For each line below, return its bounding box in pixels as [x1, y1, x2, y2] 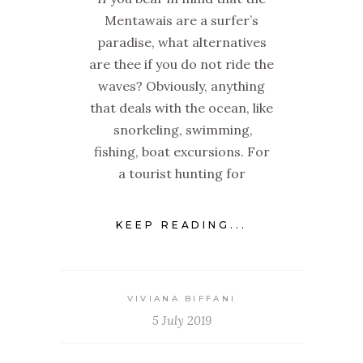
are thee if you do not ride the [89, 56, 274, 73]
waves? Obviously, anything [98, 78, 265, 95]
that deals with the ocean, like [90, 100, 273, 117]
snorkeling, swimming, [110, 122, 253, 139]
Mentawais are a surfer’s [105, 12, 258, 29]
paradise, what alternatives [96, 34, 267, 51]
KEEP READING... [115, 219, 248, 232]
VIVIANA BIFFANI [126, 293, 237, 305]
